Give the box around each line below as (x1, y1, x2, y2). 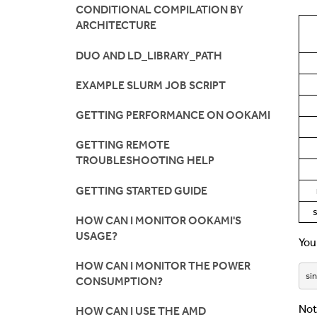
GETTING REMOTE (76, 138, 170, 152)
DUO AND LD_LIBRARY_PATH (76, 48, 222, 62)
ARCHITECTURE (76, 18, 156, 33)
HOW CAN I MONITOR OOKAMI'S (76, 213, 241, 227)
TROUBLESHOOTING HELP (76, 154, 214, 168)
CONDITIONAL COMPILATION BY (76, 3, 243, 17)
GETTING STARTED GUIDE (76, 183, 207, 197)
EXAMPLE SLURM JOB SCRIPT (76, 78, 226, 92)
